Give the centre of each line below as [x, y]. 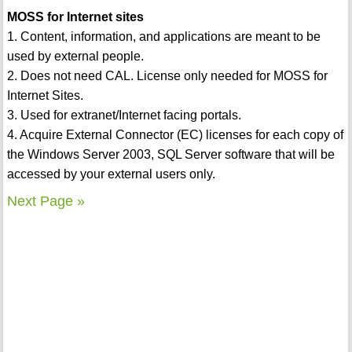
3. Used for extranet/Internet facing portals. [124, 115]
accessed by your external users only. [111, 174]
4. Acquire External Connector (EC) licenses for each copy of [175, 135]
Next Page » [46, 202]
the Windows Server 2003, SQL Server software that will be [170, 155]
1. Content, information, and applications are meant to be [163, 37]
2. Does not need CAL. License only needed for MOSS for [167, 76]
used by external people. [75, 57]
